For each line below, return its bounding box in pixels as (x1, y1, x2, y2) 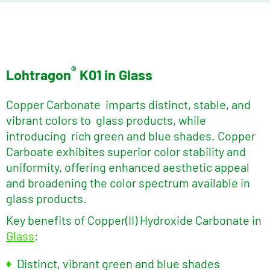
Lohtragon (6, 66, 71, 83)
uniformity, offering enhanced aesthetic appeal (6, 159, 250, 174)
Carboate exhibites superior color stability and (6, 143, 246, 159)
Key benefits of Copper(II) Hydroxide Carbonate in (6, 212, 262, 227)
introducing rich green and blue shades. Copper (6, 128, 256, 143)
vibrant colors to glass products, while (6, 112, 206, 127)
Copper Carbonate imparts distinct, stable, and (6, 96, 251, 111)
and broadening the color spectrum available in (6, 175, 250, 190)
